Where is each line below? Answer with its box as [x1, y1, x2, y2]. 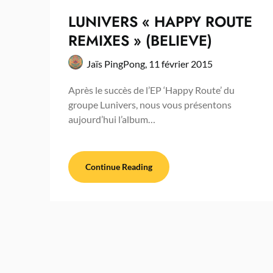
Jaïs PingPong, [87, 58, 149, 70]
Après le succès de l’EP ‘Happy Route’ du [68, 84, 235, 96]
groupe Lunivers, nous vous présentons [68, 99, 232, 111]
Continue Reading [85, 161, 152, 172]
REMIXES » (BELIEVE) [68, 30, 212, 52]
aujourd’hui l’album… [68, 113, 155, 126]
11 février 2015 [149, 58, 213, 70]
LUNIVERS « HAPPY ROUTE [68, 11, 252, 33]
